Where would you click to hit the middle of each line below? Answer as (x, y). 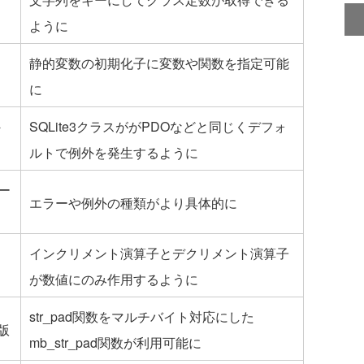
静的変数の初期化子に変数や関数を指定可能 (159, 63)
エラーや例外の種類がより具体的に (133, 202)
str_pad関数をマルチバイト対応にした (142, 316)
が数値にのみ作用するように (114, 279)
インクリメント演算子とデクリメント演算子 (159, 253)
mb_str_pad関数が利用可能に (115, 342)
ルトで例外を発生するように (114, 152)
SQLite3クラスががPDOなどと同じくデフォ (158, 126)
